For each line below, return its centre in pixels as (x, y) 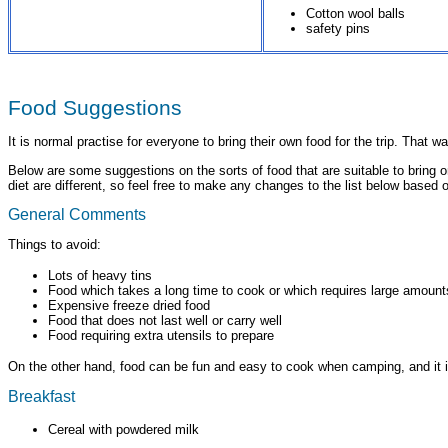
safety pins (338, 28)
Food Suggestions (95, 107)
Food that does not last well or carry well (165, 321)
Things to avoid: (54, 245)
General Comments (77, 214)
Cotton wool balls (355, 13)
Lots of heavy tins (100, 276)
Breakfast (41, 396)
